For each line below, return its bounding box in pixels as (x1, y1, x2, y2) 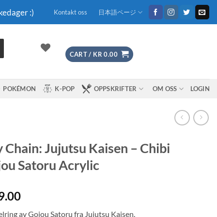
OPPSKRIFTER (93, 85, 137, 93)
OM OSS (152, 85, 177, 93)
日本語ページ (98, 8, 136, 16)
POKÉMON (3, 85, 36, 93)
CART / (69, 50, 93, 58)
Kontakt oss (53, 8, 87, 16)
